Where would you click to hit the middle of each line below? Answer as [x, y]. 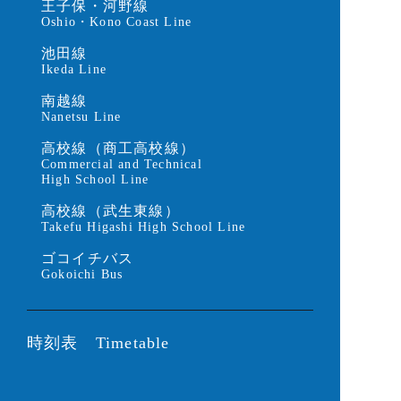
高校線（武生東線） [111, 211]
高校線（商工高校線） [118, 148]
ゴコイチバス [88, 258]
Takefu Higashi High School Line [144, 227]
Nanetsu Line [81, 117]
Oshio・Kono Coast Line [117, 22]
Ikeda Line [74, 69]
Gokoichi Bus [82, 274]
